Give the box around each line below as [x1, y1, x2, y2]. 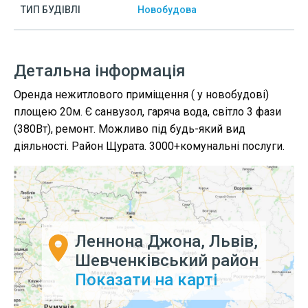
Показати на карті [74, 270, 217, 290]
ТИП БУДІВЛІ [21, 4, 80, 15]
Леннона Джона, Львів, [74, 232, 258, 252]
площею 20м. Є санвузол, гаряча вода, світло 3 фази [14, 105, 281, 118]
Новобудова [137, 4, 197, 15]
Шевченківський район [74, 251, 258, 271]
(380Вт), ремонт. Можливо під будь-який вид [14, 122, 245, 135]
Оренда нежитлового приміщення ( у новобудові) [14, 88, 269, 101]
